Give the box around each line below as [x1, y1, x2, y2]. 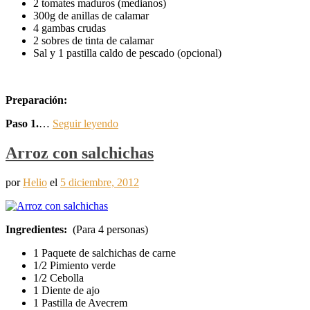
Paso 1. [6, 118, 39, 130]
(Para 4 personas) [67, 224, 148, 236]
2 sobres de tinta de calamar [33, 35, 154, 47]
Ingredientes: [6, 224, 67, 236]
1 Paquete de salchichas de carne [33, 247, 176, 259]
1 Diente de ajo [33, 284, 100, 297]
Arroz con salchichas [6, 144, 154, 163]
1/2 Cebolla [33, 272, 84, 284]
